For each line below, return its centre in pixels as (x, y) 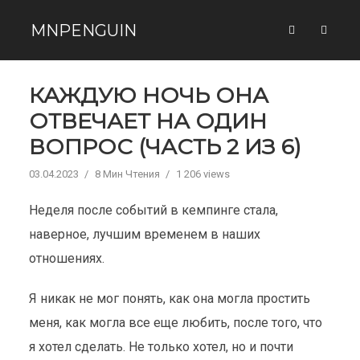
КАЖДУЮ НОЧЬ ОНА (148, 95)
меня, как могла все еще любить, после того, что (175, 323)
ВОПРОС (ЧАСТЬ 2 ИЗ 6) (165, 147)
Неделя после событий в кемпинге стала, (153, 210)
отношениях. (66, 258)
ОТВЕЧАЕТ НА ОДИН (147, 121)
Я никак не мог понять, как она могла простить (169, 299)
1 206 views (202, 174)
